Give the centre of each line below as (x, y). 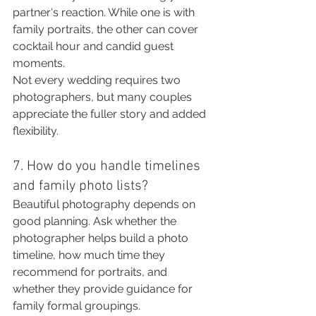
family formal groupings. (77, 306)
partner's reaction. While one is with (105, 12)
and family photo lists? (80, 186)
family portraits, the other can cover (107, 29)
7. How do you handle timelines (108, 166)
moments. (39, 63)
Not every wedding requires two (98, 80)
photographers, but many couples (104, 97)
